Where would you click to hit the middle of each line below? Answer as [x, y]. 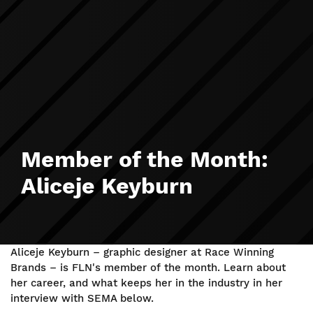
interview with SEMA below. [82, 298]
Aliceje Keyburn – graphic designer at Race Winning [142, 252]
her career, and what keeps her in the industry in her [146, 283]
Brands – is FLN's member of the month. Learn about [148, 268]
